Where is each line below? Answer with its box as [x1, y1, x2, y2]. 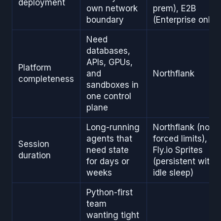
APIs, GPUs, [86, 57, 133, 68]
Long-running [86, 122, 140, 133]
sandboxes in [86, 80, 139, 90]
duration [18, 150, 51, 161]
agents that [86, 134, 132, 144]
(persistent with [153, 156, 215, 167]
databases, [86, 46, 130, 56]
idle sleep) [153, 168, 193, 178]
